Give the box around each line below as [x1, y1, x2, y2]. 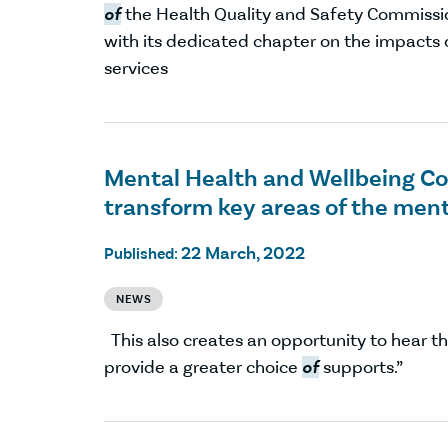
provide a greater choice [104, 356, 302, 378]
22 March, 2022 [181, 242, 305, 264]
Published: [104, 244, 181, 263]
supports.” [319, 356, 403, 378]
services [104, 56, 168, 79]
